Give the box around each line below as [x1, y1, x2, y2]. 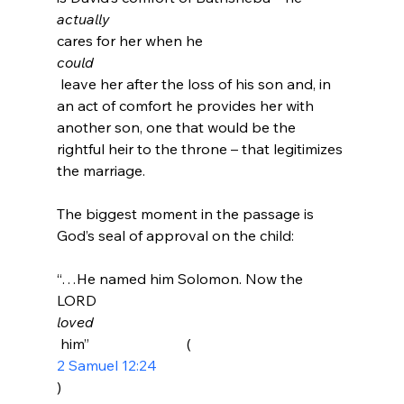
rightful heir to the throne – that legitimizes [56, 139, 346, 158]
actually [56, 9, 114, 28]
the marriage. [56, 161, 145, 179]
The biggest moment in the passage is [56, 204, 317, 223]
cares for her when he [56, 31, 207, 50]
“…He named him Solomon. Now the [56, 269, 307, 288]
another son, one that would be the [56, 117, 299, 136]
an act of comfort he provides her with [56, 96, 317, 115]
